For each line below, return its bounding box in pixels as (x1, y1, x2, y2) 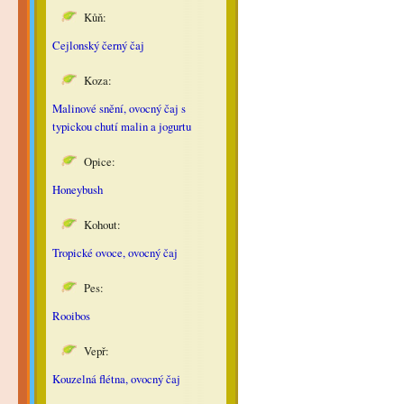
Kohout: (83, 216, 121, 233)
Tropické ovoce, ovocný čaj (51, 244, 178, 261)
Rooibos (51, 308, 90, 324)
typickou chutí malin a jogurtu (51, 118, 191, 134)
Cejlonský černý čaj (51, 37, 144, 53)
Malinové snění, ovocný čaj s (51, 100, 186, 116)
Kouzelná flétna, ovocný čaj (51, 371, 180, 387)
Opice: (83, 153, 119, 170)
